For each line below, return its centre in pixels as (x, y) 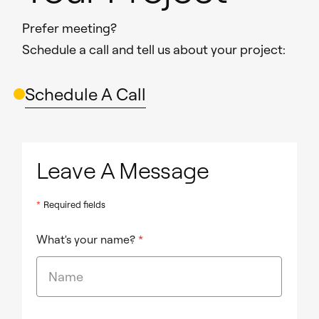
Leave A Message (123, 170)
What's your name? (86, 239)
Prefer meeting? (70, 28)
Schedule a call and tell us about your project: (154, 49)
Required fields (75, 204)
